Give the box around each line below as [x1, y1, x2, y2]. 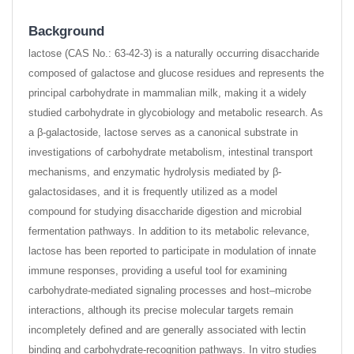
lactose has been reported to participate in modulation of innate [28, 244, 316, 257]
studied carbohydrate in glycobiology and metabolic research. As [28, 106, 323, 119]
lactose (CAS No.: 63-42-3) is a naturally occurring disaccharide [28, 47, 319, 59]
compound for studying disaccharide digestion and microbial [28, 205, 302, 217]
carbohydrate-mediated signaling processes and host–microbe [28, 284, 311, 296]
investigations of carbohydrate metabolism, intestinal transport [28, 145, 313, 158]
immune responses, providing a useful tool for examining [28, 264, 287, 277]
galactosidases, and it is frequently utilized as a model [28, 185, 277, 198]
